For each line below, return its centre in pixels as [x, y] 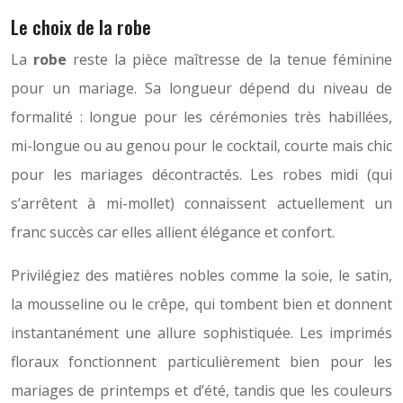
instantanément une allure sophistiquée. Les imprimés [201, 333]
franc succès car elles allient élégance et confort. [173, 233]
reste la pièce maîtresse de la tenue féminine [229, 60]
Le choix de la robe [81, 27]
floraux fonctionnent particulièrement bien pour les [201, 362]
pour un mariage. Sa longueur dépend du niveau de [201, 89]
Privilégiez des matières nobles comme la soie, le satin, [201, 276]
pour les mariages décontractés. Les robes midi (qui [201, 175]
